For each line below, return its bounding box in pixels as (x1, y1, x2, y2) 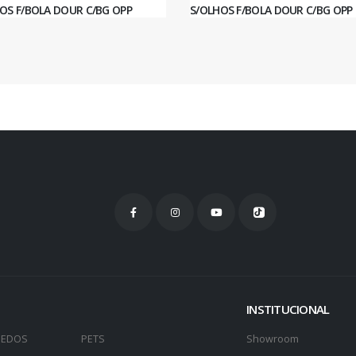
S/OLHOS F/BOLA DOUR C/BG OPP (190, 2, 353, 17)
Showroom (246, 332, 300, 346)
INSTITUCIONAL (246, 301, 330, 318)
